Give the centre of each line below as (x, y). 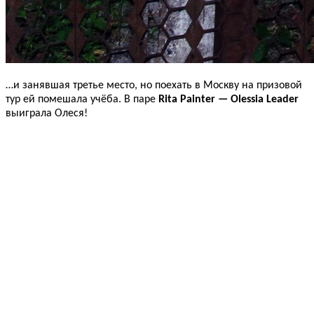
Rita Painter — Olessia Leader (228, 99)
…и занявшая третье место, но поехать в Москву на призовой (154, 85)
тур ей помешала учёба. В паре (82, 99)
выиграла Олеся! (47, 113)
